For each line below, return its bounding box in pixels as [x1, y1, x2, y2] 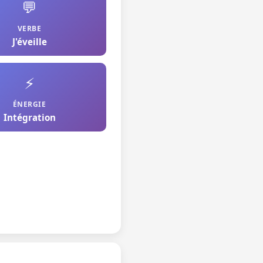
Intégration [3, 112, 56, 123]
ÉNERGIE [12, 99, 46, 109]
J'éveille [12, 36, 47, 48]
